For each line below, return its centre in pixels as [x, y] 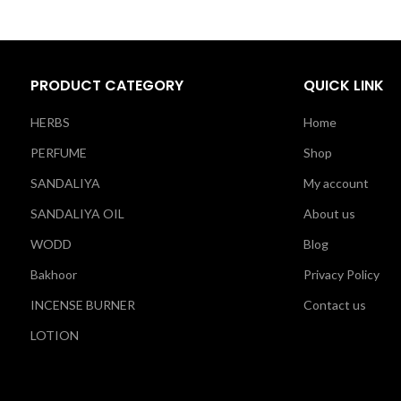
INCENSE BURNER [82, 304]
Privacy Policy [341, 274]
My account [336, 183]
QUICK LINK [344, 85]
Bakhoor [53, 274]
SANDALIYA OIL [77, 213]
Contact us [335, 304]
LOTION [54, 335]
